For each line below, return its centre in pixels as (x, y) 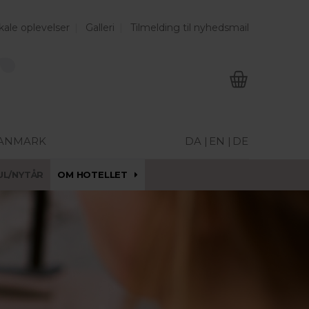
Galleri (100, 28)
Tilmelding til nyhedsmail (190, 28)
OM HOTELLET (93, 175)
